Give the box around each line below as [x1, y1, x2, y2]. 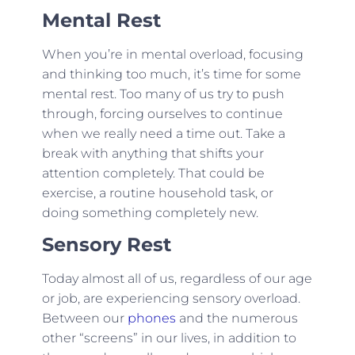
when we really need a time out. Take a [41, 125, 285, 141]
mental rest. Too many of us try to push [41, 86, 284, 101]
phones [127, 311, 176, 326]
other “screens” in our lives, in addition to [41, 330, 296, 346]
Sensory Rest [41, 233, 171, 257]
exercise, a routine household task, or [41, 185, 273, 200]
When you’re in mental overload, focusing [41, 46, 303, 62]
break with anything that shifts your [41, 145, 264, 161]
